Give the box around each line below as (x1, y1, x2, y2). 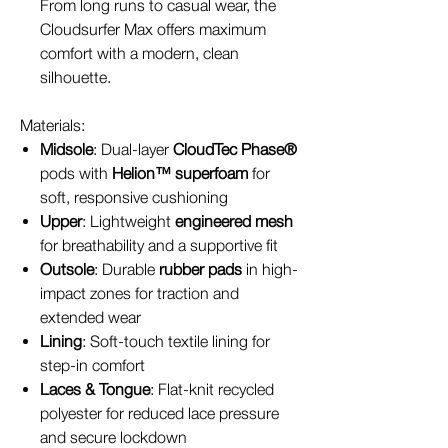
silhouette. (40, 68, 111, 86)
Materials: (20, 116, 85, 134)
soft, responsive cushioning (40, 188, 228, 206)
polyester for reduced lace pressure (40, 404, 279, 422)
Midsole (40, 140, 93, 158)
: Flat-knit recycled (150, 380, 274, 398)
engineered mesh (175, 212, 293, 230)
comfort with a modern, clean (40, 44, 239, 62)
